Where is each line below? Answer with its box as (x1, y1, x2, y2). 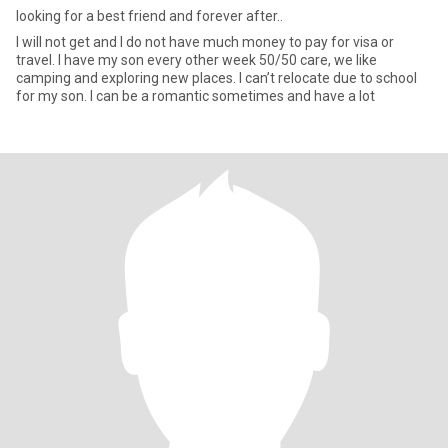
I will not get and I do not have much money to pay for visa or (16, 34, 93, 50)
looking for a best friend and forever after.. (16, 8, 283, 24)
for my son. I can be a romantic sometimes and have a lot (90, 88, 375, 104)
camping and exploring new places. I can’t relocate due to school (16, 70, 239, 86)
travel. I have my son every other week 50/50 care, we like (16, 52, 58, 68)
